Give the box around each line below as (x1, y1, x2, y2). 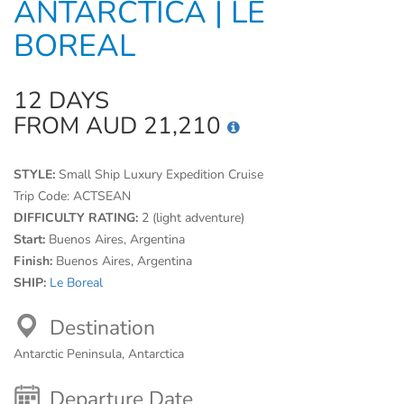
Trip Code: (14, 188, 73, 205)
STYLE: (14, 166, 59, 183)
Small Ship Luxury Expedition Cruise (59, 166, 263, 183)
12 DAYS (14, 85, 109, 116)
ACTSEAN (73, 188, 131, 205)
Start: (14, 231, 49, 248)
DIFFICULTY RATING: (14, 209, 142, 226)
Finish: (14, 252, 56, 270)
